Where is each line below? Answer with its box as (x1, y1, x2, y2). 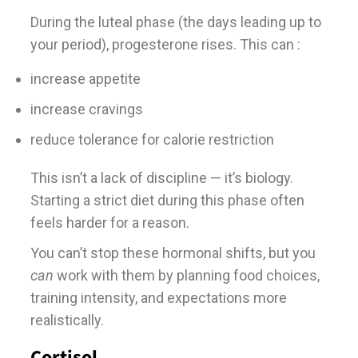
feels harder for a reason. (30, 213, 189, 231)
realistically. (30, 311, 104, 328)
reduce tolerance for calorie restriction (30, 130, 274, 148)
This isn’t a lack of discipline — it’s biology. (30, 169, 293, 186)
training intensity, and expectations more (30, 288, 287, 306)
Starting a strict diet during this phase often (30, 191, 304, 209)
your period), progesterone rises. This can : (30, 35, 300, 53)
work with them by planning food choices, (53, 266, 320, 284)
